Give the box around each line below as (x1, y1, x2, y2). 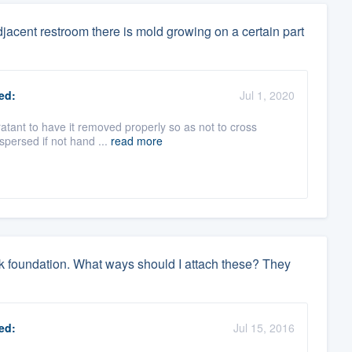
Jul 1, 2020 (239, 87, 295, 104)
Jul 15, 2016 (233, 320, 295, 336)
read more (110, 133, 163, 149)
